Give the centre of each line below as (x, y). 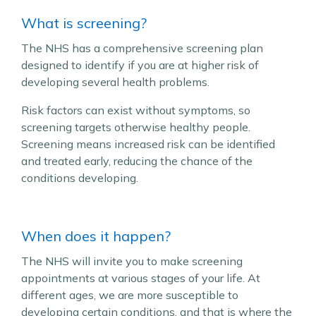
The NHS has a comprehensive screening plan (142, 48)
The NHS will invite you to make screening (132, 261)
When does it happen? (96, 236)
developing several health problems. (115, 82)
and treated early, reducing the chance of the (137, 161)
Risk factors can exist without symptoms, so (136, 110)
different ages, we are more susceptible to (130, 295)
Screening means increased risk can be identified (148, 144)
